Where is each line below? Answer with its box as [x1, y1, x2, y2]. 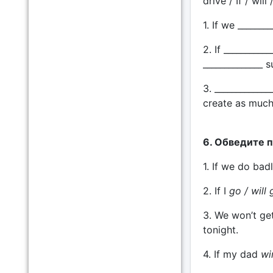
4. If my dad [202, 248, 261, 260]
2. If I [202, 185, 229, 197]
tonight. [202, 224, 238, 236]
